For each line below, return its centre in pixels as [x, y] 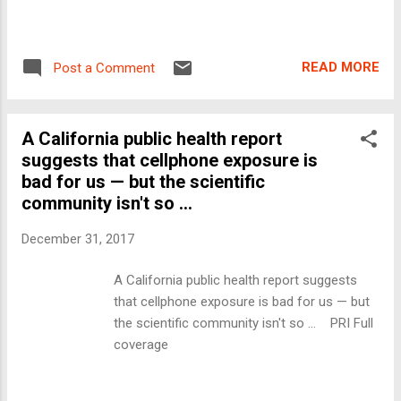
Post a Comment [104, 68]
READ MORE [341, 68]
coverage [141, 345]
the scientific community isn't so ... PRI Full [244, 324]
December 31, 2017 [78, 239]
